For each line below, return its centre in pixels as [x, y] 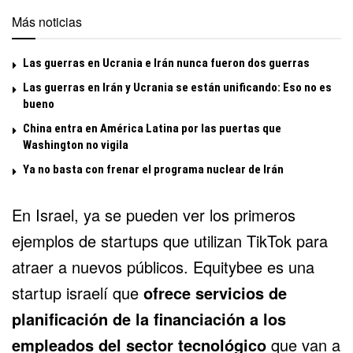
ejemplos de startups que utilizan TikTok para [170, 241]
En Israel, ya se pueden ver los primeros [154, 215]
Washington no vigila [76, 145]
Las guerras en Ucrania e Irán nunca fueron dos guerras [166, 63]
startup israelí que [78, 293]
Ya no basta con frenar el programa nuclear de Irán [153, 170]
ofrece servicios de [215, 293]
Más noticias [47, 22]
